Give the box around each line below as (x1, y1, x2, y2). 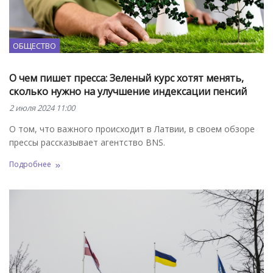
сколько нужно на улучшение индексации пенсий (9, 84, 247, 98)
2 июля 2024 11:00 (9, 102, 75, 113)
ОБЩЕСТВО (13, 40, 56, 51)
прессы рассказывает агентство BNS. (9, 136, 165, 148)
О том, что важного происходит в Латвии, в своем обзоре (9, 122, 255, 135)
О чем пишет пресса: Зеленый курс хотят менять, (9, 71, 244, 85)
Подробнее (9, 158, 51, 169)
